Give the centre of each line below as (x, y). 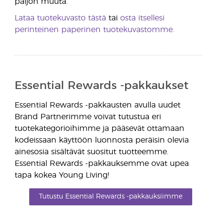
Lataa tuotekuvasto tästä (60, 18)
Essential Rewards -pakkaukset (101, 86)
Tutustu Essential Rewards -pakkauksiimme (110, 197)
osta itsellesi (142, 18)
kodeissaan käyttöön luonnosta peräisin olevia (102, 140)
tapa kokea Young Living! (62, 175)
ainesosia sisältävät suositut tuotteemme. (91, 152)
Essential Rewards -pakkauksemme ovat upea (102, 163)
